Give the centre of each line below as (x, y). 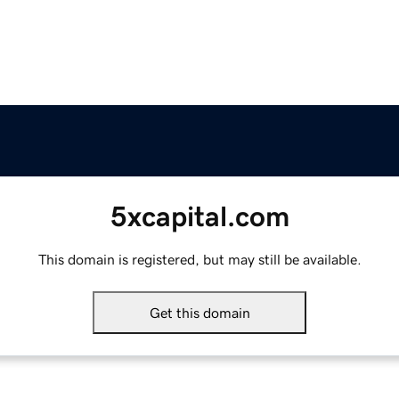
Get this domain (199, 313)
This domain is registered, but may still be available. (199, 260)
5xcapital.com (199, 217)
